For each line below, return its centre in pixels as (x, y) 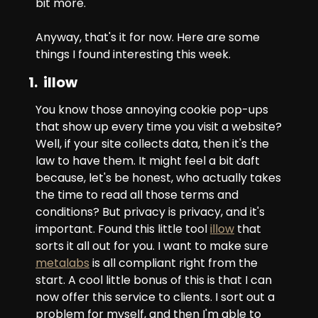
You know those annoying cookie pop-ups (152, 110)
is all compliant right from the (174, 263)
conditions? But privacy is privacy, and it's (150, 212)
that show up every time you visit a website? (159, 127)
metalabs (62, 263)
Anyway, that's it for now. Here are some (148, 37)
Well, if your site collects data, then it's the (152, 144)
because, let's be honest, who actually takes (158, 178)
